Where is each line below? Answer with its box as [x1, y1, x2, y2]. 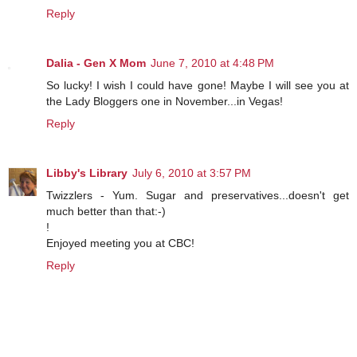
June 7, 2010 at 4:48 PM [151, 56, 274, 69]
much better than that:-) [46, 204, 166, 218]
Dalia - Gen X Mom [46, 56, 146, 69]
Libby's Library [46, 166, 127, 179]
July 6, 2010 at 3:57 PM [132, 166, 251, 179]
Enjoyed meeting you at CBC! [46, 236, 194, 249]
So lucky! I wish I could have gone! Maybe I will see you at [46, 78, 349, 92]
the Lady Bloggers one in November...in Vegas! [46, 94, 283, 108]
